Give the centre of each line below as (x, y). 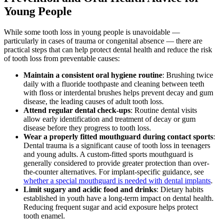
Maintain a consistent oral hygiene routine (93, 75)
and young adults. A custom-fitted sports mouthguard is (108, 154)
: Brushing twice (188, 75)
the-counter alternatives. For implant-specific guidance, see (114, 172)
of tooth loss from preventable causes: (62, 59)
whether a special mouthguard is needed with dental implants (117, 181)
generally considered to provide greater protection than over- (116, 163)
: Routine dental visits (164, 110)
